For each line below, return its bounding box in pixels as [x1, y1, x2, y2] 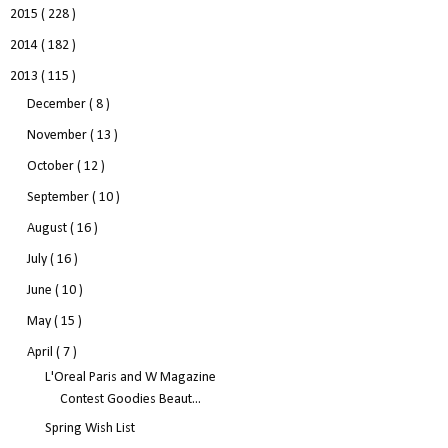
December [26, 96, 89, 112]
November [26, 127, 90, 143]
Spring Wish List [44, 421, 135, 437]
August [26, 220, 70, 236]
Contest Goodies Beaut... [59, 392, 201, 408]
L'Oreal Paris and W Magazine [44, 370, 216, 386]
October [26, 158, 77, 174]
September [26, 189, 92, 205]
